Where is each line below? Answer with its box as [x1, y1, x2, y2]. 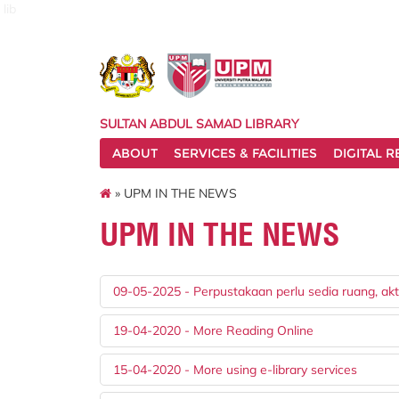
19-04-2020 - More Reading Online [113, 322, 314, 339]
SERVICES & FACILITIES [174, 145, 317, 161]
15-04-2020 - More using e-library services [113, 361, 358, 378]
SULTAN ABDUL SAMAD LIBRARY [100, 116, 299, 132]
